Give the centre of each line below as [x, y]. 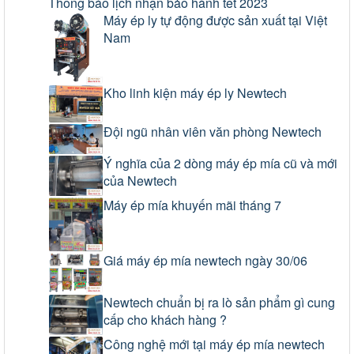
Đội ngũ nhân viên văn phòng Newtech [213, 131]
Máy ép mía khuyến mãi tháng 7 [192, 205]
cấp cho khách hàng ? [165, 320]
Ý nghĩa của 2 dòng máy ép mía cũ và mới [220, 164]
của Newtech [140, 181]
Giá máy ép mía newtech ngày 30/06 [205, 261]
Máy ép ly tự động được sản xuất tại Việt [215, 20]
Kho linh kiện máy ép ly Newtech [195, 93]
